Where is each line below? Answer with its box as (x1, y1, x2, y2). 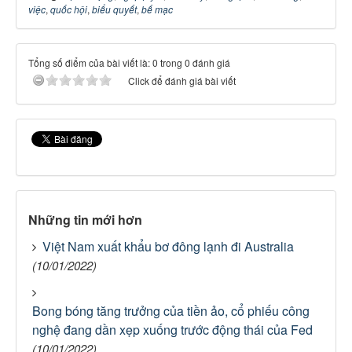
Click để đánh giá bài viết (128, 74, 236, 87)
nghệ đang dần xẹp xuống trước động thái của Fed (32, 321, 313, 339)
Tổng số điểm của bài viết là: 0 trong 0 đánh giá (28, 56, 230, 69)
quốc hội (50, 2, 87, 16)
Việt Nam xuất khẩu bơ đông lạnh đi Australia (42, 237, 294, 255)
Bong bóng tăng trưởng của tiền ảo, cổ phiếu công (32, 302, 310, 320)
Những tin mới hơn (28, 211, 142, 229)
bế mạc (141, 2, 173, 16)
